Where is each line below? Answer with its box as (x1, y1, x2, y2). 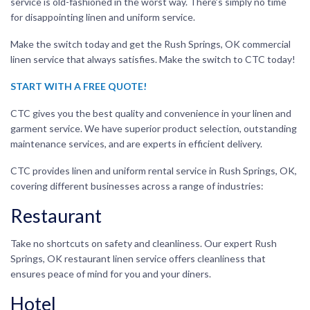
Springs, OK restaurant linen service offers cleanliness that (10, 252, 266, 264)
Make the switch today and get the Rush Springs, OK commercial (10, 37, 291, 50)
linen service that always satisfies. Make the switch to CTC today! (10, 53, 295, 65)
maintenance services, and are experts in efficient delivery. (10, 137, 262, 149)
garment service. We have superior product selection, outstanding (10, 122, 297, 134)
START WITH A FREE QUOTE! (10, 80, 147, 92)
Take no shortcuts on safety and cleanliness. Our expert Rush (10, 237, 277, 249)
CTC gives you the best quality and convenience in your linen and (10, 107, 291, 119)
